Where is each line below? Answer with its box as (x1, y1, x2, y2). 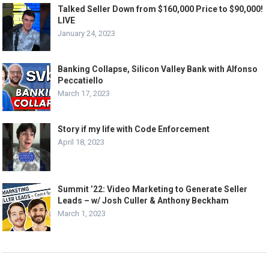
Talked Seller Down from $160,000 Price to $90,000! (58, 4, 264, 14)
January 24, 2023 (58, 29, 116, 38)
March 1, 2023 (58, 209, 106, 219)
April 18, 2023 (58, 138, 105, 147)
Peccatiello (58, 76, 104, 86)
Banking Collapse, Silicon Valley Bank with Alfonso (58, 64, 258, 74)
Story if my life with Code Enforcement (58, 124, 210, 134)
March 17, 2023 (58, 89, 110, 98)
